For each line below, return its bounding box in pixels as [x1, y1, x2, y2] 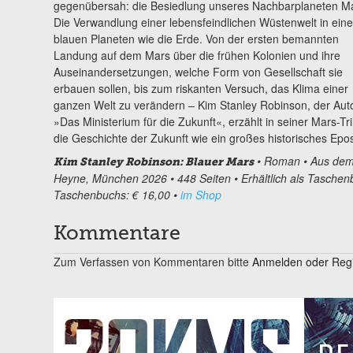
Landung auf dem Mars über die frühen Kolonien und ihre [53, 46, 340, 63]
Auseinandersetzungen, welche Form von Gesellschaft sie [53, 63, 343, 80]
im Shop [180, 186, 221, 203]
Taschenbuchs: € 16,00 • [53, 186, 180, 203]
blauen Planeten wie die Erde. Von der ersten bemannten [53, 30, 339, 46]
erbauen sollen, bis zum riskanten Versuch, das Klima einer [53, 80, 348, 96]
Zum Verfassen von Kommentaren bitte [53, 253, 252, 269]
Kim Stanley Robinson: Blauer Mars [53, 154, 254, 169]
